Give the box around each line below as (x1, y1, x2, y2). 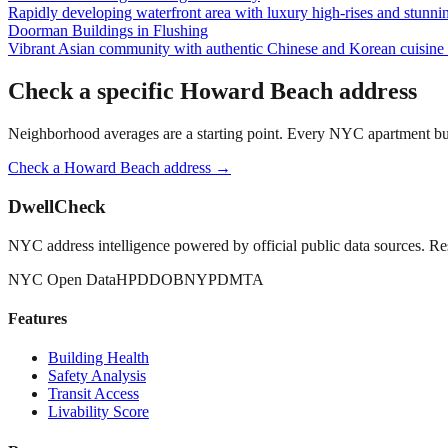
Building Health (48, 349, 149, 367)
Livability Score (48, 403, 149, 421)
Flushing (153, 22, 208, 40)
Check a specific (8, 78, 180, 105)
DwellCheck (8, 196, 106, 217)
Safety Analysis (48, 367, 146, 385)
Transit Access (48, 385, 139, 403)
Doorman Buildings (8, 22, 133, 40)
